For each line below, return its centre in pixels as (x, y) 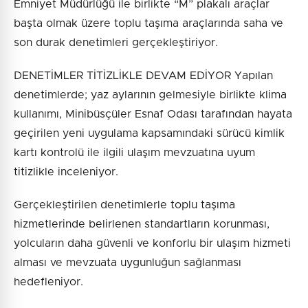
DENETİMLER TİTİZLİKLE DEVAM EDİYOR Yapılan (143, 76)
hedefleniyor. (48, 282)
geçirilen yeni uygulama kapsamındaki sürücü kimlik (149, 134)
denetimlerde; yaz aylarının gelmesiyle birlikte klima (150, 95)
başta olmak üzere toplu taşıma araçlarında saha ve (148, 24)
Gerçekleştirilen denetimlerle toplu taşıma (124, 205)
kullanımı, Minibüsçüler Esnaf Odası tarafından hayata (153, 114)
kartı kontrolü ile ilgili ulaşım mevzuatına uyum (134, 153)
